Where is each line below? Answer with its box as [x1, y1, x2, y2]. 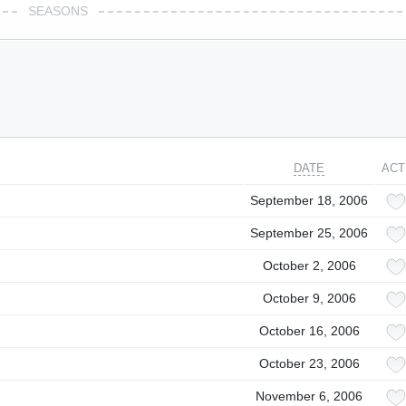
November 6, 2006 [256, 389, 362, 403]
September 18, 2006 [250, 193, 368, 208]
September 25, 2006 [250, 226, 368, 240]
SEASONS [28, 4, 88, 18]
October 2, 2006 [262, 258, 356, 273]
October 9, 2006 [262, 291, 356, 305]
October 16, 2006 [258, 324, 360, 338]
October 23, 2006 [258, 356, 360, 371]
